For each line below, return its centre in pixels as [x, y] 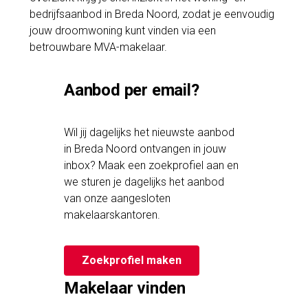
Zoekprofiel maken [132, 260]
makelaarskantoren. [112, 214]
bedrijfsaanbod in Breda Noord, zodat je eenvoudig [152, 14]
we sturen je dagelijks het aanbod [144, 181]
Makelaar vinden [125, 288]
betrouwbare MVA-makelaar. [98, 47]
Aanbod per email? [132, 90]
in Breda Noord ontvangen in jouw [145, 148]
